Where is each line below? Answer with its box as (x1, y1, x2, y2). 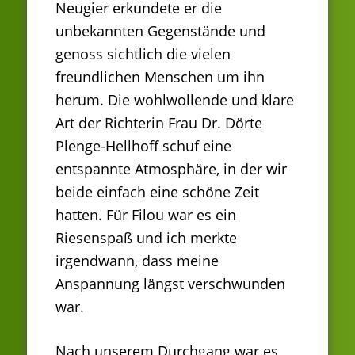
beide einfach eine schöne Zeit (55, 182, 259, 202)
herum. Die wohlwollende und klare (55, 90, 294, 110)
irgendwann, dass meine (55, 251, 219, 271)
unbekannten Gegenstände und (55, 21, 265, 41)
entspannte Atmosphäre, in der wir (55, 159, 287, 179)
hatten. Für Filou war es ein (55, 205, 236, 225)
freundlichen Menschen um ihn (55, 67, 265, 87)
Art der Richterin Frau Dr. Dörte (55, 113, 262, 133)
